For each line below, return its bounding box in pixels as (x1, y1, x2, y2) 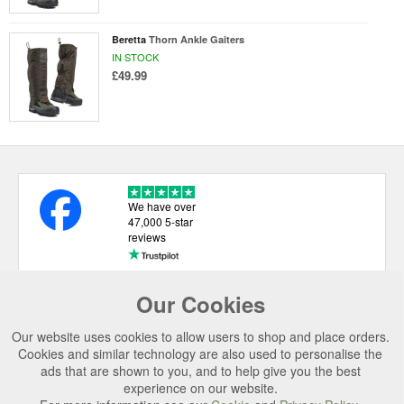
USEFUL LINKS (59, 298, 152, 317)
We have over (127, 198, 196, 215)
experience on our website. (123, 379, 278, 397)
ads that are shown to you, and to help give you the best (40, 362, 361, 380)
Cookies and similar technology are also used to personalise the (18, 344, 382, 363)
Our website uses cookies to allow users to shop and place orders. (11, 327, 390, 345)
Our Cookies (135, 289, 265, 319)
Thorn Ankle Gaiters (148, 32, 244, 46)
